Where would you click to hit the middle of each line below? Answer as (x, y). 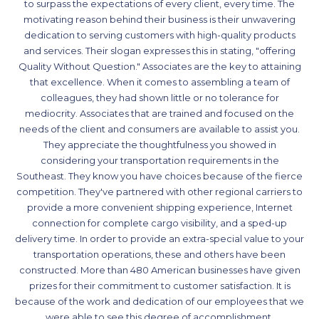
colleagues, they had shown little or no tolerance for (159, 98)
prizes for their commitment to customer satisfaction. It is (159, 286)
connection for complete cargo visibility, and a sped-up (159, 223)
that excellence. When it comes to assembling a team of (159, 82)
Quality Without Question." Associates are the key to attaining (159, 67)
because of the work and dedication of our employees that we (159, 302)
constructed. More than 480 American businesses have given (159, 270)
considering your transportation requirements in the (159, 161)
